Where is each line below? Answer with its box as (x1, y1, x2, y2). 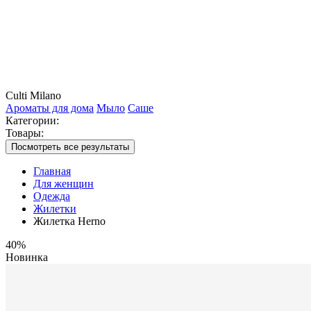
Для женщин (33, 178, 94, 190)
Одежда (33, 190, 70, 202)
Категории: (6, 115, 59, 126)
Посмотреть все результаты (11, 142, 129, 152)
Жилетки (33, 203, 76, 215)
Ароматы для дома (6, 102, 94, 114)
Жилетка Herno (33, 215, 106, 227)
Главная (33, 165, 71, 177)
